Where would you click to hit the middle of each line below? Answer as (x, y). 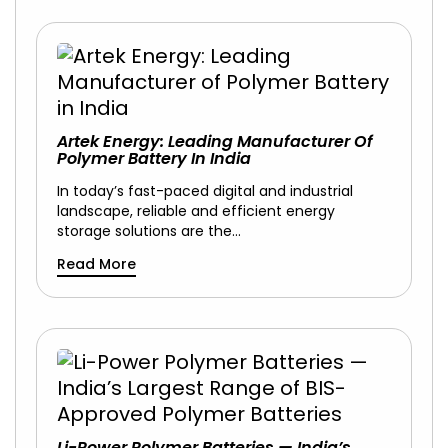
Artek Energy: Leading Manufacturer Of (215, 141)
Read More (96, 263)
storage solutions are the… (149, 230)
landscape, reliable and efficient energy (196, 210)
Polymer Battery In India (154, 158)
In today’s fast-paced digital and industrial (205, 190)
